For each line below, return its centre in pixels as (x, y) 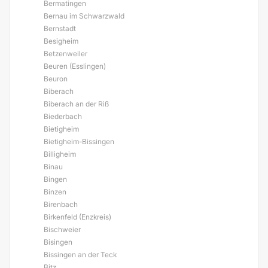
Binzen (55, 192)
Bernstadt (60, 28)
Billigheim (60, 154)
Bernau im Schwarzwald (84, 16)
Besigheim (61, 41)
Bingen (55, 179)
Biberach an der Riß (76, 104)
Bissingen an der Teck (80, 255)
